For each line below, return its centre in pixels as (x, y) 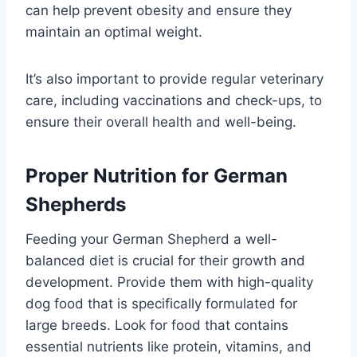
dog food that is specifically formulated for (161, 303)
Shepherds (76, 204)
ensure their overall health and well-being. (161, 122)
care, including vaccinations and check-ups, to (174, 100)
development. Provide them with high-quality (169, 282)
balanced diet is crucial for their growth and (165, 260)
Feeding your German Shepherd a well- (151, 239)
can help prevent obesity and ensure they (159, 10)
